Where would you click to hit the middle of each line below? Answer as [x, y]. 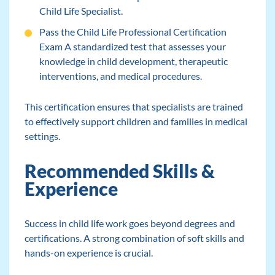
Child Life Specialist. [81, 11]
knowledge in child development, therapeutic [133, 61]
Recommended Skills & [119, 171]
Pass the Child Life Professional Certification [133, 32]
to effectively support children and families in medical [136, 122]
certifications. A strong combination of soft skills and [134, 238]
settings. [42, 136]
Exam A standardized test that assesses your [132, 47]
